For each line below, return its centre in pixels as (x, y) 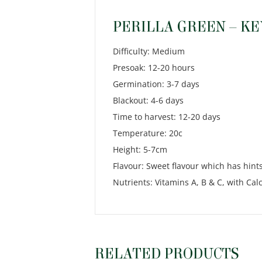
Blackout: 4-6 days (148, 100)
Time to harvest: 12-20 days (167, 116)
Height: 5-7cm (140, 149)
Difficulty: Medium (149, 51)
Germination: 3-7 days (156, 84)
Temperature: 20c (148, 133)
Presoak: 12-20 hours (154, 67)
